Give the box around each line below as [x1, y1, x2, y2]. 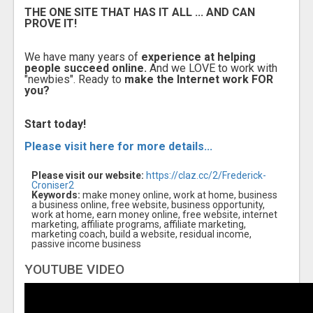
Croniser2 [31, 179, 74, 191]
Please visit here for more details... [24, 139, 212, 153]
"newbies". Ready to [24, 72, 124, 86]
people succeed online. [24, 61, 150, 75]
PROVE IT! [24, 16, 77, 30]
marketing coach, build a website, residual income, [31, 228, 252, 240]
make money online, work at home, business [80, 189, 277, 201]
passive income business [31, 238, 141, 249]
